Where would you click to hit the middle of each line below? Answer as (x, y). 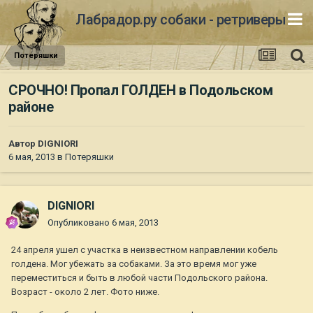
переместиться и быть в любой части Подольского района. (139, 278)
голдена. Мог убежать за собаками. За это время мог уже (134, 264)
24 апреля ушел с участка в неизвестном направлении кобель (145, 250)
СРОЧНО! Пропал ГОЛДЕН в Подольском (141, 90)
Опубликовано (80, 223)
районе (31, 107)
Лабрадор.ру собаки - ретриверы (181, 19)
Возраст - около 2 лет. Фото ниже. (85, 292)
